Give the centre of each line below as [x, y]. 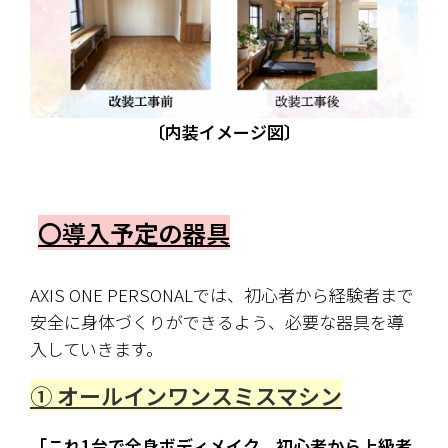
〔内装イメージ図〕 [224, 132]
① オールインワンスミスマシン [186, 395]
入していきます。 [96, 349]
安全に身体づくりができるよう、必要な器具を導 [217, 322]
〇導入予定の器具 [134, 233]
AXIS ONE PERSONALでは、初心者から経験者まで [222, 295]
